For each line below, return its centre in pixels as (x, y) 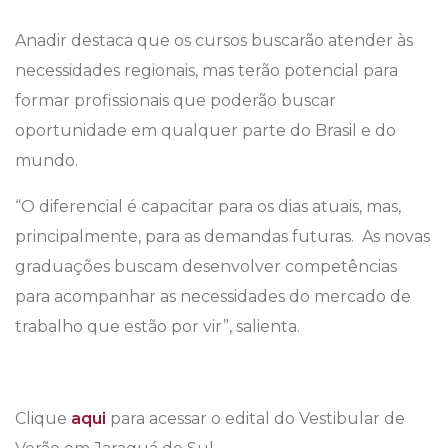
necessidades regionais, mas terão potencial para (206, 71)
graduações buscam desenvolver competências (206, 267)
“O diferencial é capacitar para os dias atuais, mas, (208, 207)
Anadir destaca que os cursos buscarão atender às (214, 41)
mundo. (46, 161)
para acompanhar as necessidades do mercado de (213, 297)
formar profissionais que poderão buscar (175, 101)
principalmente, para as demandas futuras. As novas (222, 237)
